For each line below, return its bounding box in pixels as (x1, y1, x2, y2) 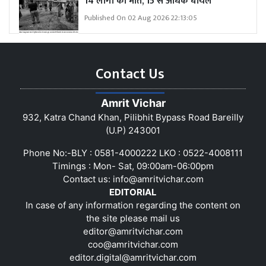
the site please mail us (86, 212, 180, 224)
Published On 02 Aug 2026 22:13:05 (84, 11, 197, 24)
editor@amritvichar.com (83, 225, 183, 237)
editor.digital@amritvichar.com (69, 251, 197, 263)
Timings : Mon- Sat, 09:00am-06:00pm (52, 160, 214, 172)
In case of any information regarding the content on (26, 199, 240, 211)
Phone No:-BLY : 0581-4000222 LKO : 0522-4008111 (23, 147, 243, 159)
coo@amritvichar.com (88, 238, 178, 250)
